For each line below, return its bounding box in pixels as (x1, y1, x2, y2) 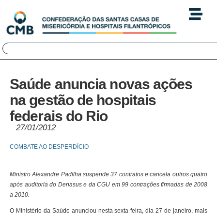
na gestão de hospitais (10, 92, 156, 108)
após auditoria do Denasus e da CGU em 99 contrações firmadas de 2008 (10, 181, 207, 188)
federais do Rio (10, 108, 108, 124)
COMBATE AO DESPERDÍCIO (10, 143, 89, 151)
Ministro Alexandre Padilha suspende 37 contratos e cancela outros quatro (10, 171, 207, 178)
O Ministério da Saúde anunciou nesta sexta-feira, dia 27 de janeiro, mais (10, 207, 207, 215)
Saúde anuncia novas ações (10, 76, 193, 93)
